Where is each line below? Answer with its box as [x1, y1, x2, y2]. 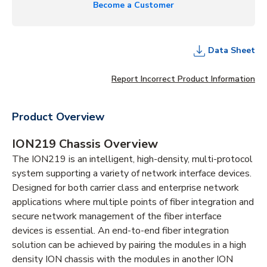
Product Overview [12, 110, 104, 124]
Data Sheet [208, 45, 255, 56]
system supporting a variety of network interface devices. [12, 167, 252, 180]
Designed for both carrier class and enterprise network [12, 181, 239, 194]
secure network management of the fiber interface [12, 210, 222, 223]
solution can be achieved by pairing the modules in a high [12, 238, 246, 252]
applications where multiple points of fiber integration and [12, 195, 254, 209]
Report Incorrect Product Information [111, 73, 255, 85]
